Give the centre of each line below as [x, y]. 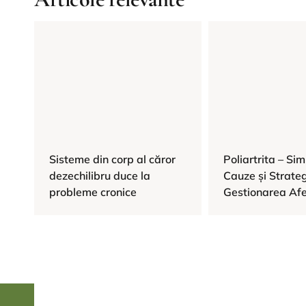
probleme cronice [93, 192]
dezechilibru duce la [100, 176]
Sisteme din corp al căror [112, 159]
